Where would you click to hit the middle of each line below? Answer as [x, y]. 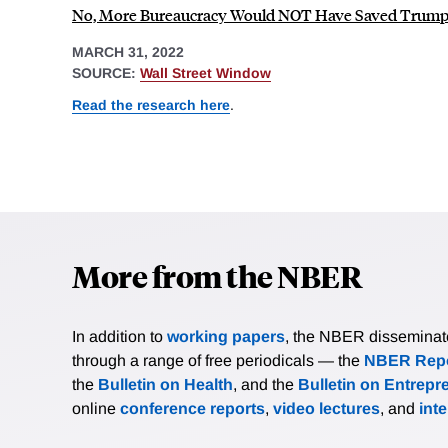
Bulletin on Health [165, 384]
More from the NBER [217, 275]
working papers [226, 336]
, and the [265, 384]
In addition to [119, 336]
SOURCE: [106, 73]
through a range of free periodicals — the [218, 360]
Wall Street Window [205, 73]
